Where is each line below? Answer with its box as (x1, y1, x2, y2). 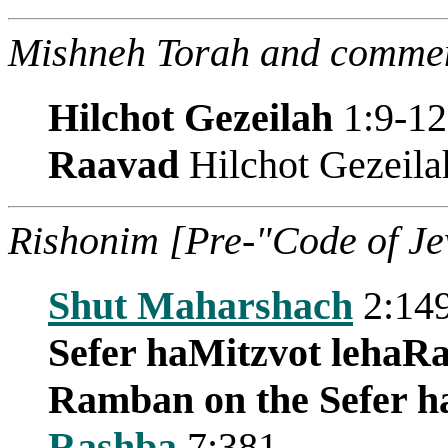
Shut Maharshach (48, 282, 353, 328)
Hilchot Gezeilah (48, 94, 333, 140)
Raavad (48, 141, 179, 187)
